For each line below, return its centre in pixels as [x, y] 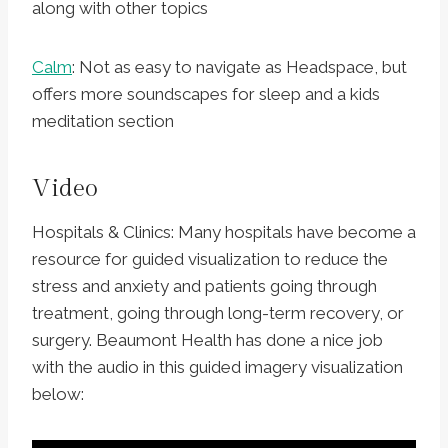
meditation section [103, 121]
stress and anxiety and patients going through [204, 286]
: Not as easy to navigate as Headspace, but [239, 67]
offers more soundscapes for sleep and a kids [206, 94]
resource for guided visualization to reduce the [210, 259]
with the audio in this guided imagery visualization [217, 367]
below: [58, 394]
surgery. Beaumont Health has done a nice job [207, 340]
